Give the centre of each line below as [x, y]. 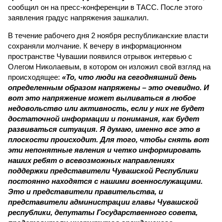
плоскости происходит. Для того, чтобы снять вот [109, 139]
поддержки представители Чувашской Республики [103, 171]
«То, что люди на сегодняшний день [129, 77]
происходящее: [35, 77]
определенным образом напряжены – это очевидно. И [109, 87]
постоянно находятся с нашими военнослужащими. [105, 181]
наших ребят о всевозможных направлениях [91, 160]
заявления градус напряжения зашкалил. [78, 18]
